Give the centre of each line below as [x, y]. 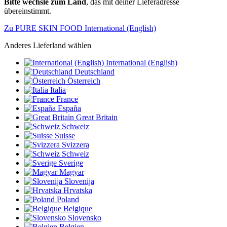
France [67, 99]
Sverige [71, 163]
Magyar [72, 172]
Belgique [78, 209]
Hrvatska [78, 191]
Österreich [84, 81]
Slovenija [79, 181]
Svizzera [75, 145]
